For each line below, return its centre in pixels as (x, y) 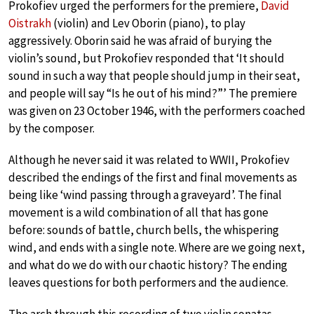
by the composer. (52, 129)
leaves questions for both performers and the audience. (148, 283)
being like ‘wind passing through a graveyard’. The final (145, 195)
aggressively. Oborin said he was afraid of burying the (140, 41)
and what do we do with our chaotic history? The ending (148, 265)
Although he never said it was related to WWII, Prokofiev (149, 160)
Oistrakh (30, 23)
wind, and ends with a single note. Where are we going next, (157, 248)
